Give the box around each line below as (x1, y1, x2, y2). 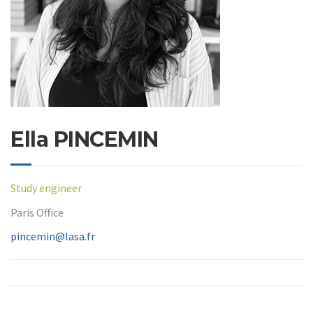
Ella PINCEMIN (10, 126, 159, 153)
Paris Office (10, 205, 64, 219)
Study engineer (10, 181, 82, 196)
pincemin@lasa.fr (10, 229, 95, 244)
